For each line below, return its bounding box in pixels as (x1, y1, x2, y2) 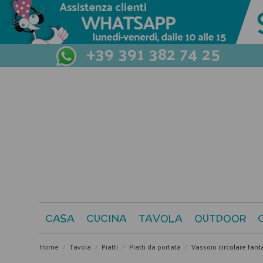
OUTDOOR (194, 211, 246, 226)
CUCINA (86, 211, 127, 226)
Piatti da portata (129, 240, 181, 254)
